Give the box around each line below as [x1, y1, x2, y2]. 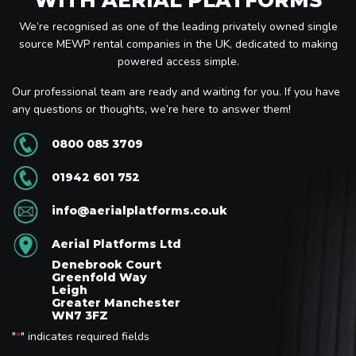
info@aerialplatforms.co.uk [52, 203, 227, 218]
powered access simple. [117, 53, 239, 69]
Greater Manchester [52, 295, 180, 310]
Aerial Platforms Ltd [52, 236, 181, 251]
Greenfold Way [52, 269, 147, 284]
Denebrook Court [52, 257, 161, 272]
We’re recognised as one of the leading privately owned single [18, 18, 338, 34]
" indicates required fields [21, 328, 149, 344]
